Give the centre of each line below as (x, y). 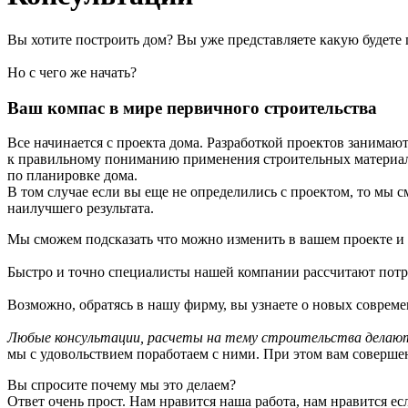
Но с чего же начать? (72, 72)
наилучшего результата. (81, 209)
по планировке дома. (72, 176)
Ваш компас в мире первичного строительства (192, 107)
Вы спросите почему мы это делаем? (122, 385)
